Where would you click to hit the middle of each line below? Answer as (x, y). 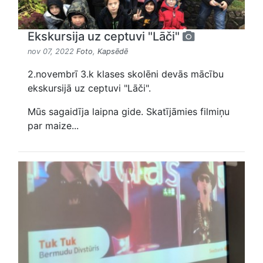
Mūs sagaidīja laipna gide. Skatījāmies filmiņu (129, 112)
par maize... (53, 126)
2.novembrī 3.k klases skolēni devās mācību (126, 74)
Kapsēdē (113, 52)
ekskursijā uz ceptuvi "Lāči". (89, 88)
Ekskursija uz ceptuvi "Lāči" (105, 37)
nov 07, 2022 (52, 52)
